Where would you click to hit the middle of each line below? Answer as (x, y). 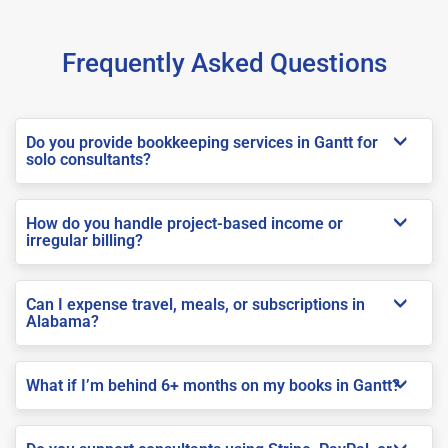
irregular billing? (84, 240)
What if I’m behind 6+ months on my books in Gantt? (213, 385)
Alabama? (62, 321)
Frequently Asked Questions (224, 62)
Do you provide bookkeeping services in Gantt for (202, 142)
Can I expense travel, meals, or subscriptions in (195, 304)
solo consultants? (88, 159)
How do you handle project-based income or (184, 223)
